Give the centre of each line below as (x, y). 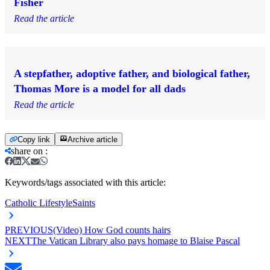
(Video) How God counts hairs (112, 230)
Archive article (93, 139)
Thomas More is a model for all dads (100, 88)
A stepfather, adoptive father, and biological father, (132, 73)
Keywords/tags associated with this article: (85, 182)
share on (27, 151)
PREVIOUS (29, 230)
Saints (84, 202)
